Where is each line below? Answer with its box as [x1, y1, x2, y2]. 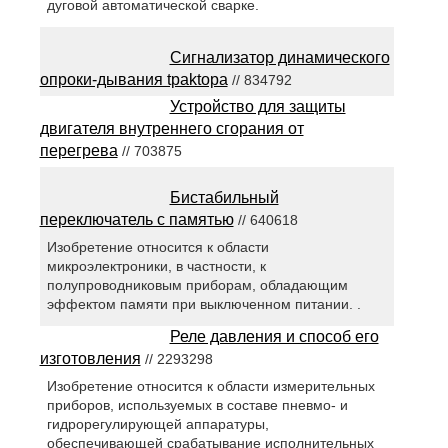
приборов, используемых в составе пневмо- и [46, 397, 348, 414]
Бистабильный [169, 188, 279, 206]
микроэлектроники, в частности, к [46, 258, 266, 275]
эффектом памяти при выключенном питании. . [46, 296, 361, 313]
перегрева [39, 141, 118, 159]
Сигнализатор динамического [169, 48, 390, 66]
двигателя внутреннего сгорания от [39, 119, 304, 137]
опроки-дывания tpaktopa [39, 70, 228, 88]
